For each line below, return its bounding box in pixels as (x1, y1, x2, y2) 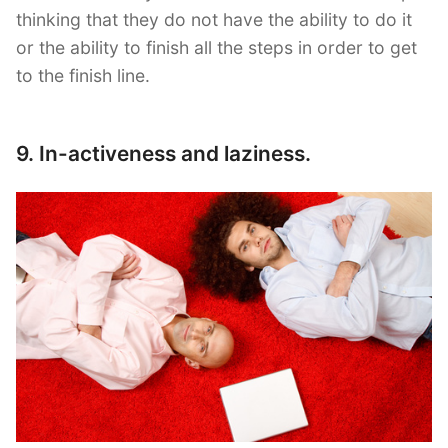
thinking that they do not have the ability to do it (16, 9, 412, 31)
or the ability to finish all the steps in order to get (16, 37, 417, 59)
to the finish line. (16, 65, 150, 87)
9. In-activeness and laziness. (16, 141, 311, 166)
